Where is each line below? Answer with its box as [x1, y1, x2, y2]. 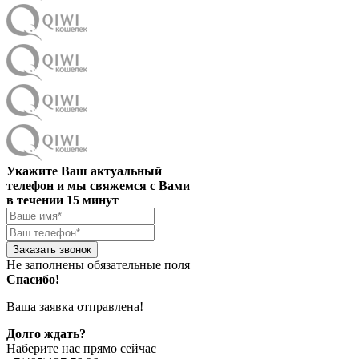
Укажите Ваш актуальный [6, 164, 162, 179]
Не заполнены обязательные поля [6, 258, 190, 272]
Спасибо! [6, 272, 59, 287]
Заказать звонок [13, 244, 91, 256]
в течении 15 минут [6, 193, 119, 208]
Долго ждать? [6, 327, 86, 341]
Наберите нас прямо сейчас [6, 341, 156, 356]
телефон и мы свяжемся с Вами [6, 179, 190, 193]
